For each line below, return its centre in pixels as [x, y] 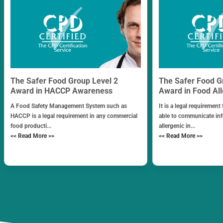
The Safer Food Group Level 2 [64, 81]
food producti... [31, 126]
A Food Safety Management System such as [68, 106]
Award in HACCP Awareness [61, 91]
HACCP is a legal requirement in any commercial [74, 116]
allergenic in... [177, 126]
